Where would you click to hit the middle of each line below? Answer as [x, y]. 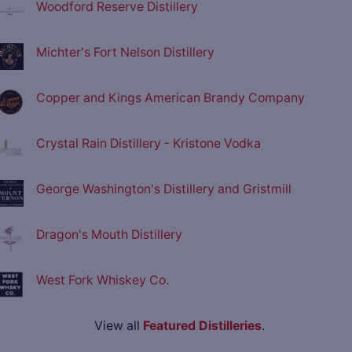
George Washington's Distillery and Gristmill [164, 189]
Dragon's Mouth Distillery [109, 235]
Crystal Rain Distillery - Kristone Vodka [148, 144]
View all [118, 326]
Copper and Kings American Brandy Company [170, 98]
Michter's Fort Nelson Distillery [125, 53]
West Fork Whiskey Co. [103, 280]
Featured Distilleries [202, 326]
